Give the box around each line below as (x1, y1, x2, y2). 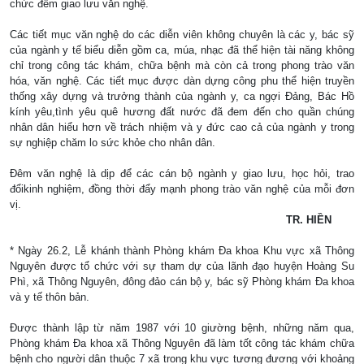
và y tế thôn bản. (10, 290, 89, 303)
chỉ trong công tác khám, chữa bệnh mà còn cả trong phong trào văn (10, 58, 354, 71)
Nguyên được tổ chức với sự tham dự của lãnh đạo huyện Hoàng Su (10, 259, 354, 272)
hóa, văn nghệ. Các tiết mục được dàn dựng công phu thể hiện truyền (10, 74, 354, 87)
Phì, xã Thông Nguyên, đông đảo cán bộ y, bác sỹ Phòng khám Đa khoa (10, 275, 354, 288)
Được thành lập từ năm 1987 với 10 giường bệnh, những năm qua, (10, 321, 354, 334)
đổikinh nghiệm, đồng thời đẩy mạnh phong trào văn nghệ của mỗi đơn (10, 182, 354, 195)
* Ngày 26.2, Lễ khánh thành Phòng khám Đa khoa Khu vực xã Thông (10, 244, 354, 257)
